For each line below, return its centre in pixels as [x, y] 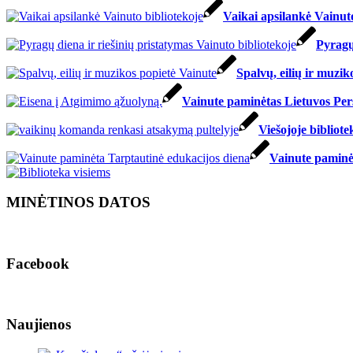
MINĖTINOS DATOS [78, 203]
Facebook [38, 263]
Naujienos [39, 325]
